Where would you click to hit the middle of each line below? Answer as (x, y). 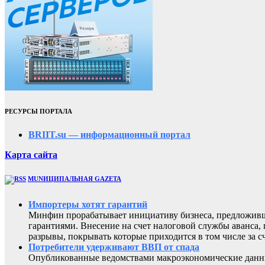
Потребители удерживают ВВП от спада (114, 247)
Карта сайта (31, 154)
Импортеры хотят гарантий (88, 204)
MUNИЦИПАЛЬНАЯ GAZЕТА (75, 178)
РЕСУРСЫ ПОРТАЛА (38, 111)
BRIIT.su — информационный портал (109, 134)
